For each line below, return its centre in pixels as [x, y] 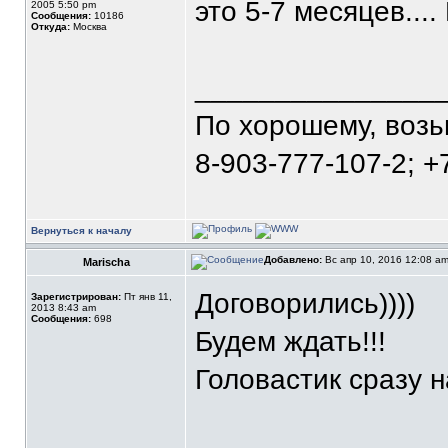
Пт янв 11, [146, 296]
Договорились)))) [305, 303]
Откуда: [50, 26]
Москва [88, 26]
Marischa [106, 262]
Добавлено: [293, 259]
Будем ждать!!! [290, 341]
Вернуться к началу [81, 230]
